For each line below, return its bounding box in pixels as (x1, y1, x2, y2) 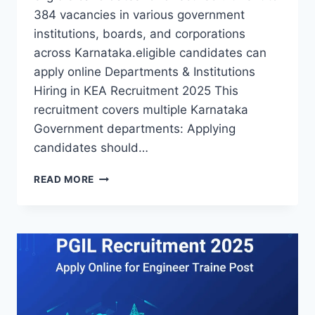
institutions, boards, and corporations (34, 27, 245, 41)
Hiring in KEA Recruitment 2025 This (34, 84, 238, 98)
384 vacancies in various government (34, 8, 245, 22)
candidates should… (34, 141, 148, 155)
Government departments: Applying (34, 122, 236, 136)
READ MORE (34, 174, 95, 186)
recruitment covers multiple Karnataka (34, 103, 248, 117)
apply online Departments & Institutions (34, 65, 255, 79)
